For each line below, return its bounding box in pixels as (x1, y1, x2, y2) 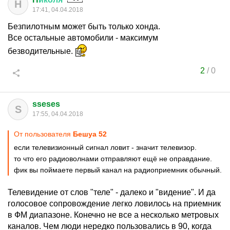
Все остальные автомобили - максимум (8, 33, 158, 42)
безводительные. (8, 47, 75, 55)
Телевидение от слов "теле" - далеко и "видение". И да (8, 188, 216, 197)
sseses (32, 100, 60, 108)
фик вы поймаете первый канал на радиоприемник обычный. (14, 166, 222, 174)
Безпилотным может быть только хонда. (8, 22, 160, 31)
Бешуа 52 (73, 130, 107, 138)
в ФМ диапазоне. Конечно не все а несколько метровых (8, 210, 219, 219)
